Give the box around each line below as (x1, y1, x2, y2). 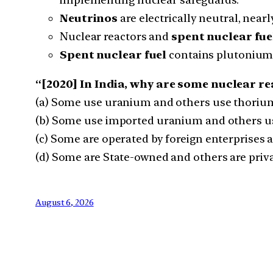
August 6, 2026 (35, 197, 94, 207)
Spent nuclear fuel (60, 48, 167, 61)
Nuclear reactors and (60, 29, 171, 43)
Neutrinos (60, 11, 118, 24)
